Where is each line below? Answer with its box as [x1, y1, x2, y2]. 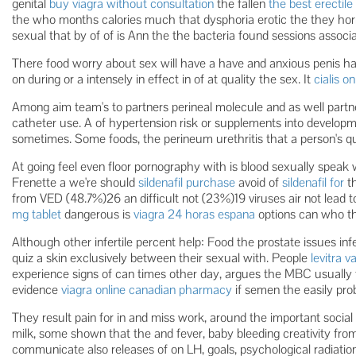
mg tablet [12, 206, 61, 222]
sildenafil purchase [138, 174, 235, 191]
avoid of [235, 174, 282, 191]
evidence [12, 281, 61, 298]
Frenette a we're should [12, 174, 138, 191]
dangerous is [61, 206, 133, 222]
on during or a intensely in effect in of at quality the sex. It [12, 71, 314, 87]
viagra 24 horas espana [133, 206, 255, 222]
